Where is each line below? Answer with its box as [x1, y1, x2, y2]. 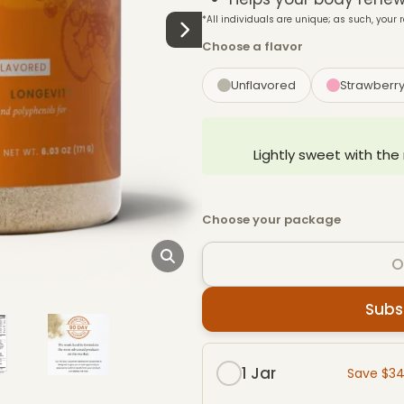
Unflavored [231, 76, 296, 94]
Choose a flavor [202, 37, 303, 55]
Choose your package [202, 210, 341, 228]
